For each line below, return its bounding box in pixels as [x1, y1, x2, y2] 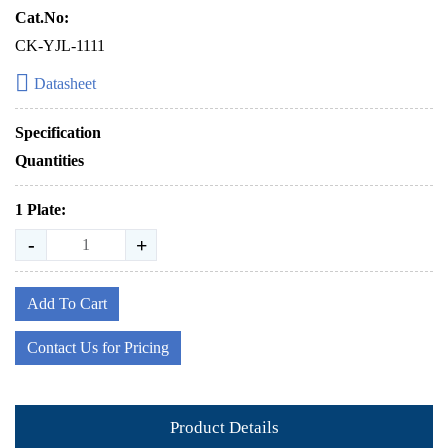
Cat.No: [15, 9, 69, 26]
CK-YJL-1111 [15, 37, 105, 54]
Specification [15, 124, 101, 141]
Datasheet [34, 75, 96, 92]
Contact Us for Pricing [27, 339, 169, 356]
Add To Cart [27, 295, 107, 312]
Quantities [15, 152, 84, 169]
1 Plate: [15, 201, 66, 218]
